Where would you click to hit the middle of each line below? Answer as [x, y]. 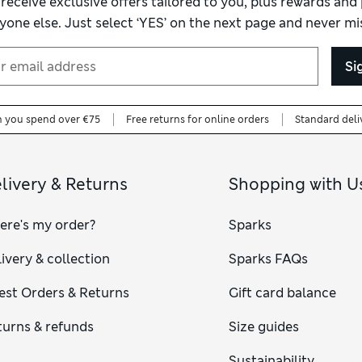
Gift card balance [282, 293]
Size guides [263, 327]
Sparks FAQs [268, 259]
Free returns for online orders [197, 120]
